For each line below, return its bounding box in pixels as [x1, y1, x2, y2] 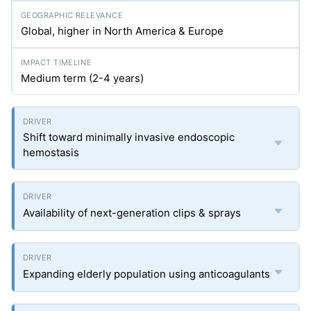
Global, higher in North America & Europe [21, 24, 224, 37]
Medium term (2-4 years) [21, 72, 144, 85]
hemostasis [23, 146, 79, 159]
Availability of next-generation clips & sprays [23, 206, 241, 219]
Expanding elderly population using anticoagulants [23, 267, 270, 280]
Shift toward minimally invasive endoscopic [23, 131, 235, 144]
